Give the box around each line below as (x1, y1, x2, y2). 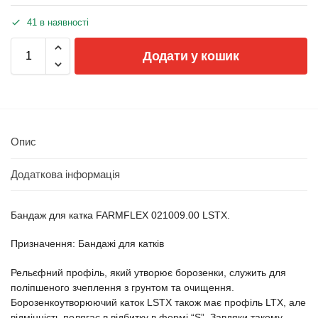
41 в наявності (27, 17, 89, 28)
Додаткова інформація (11, 168, 120, 180)
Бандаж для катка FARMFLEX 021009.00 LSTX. (11, 209, 230, 221)
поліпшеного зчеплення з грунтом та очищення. (11, 281, 234, 293)
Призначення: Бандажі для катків (11, 238, 164, 250)
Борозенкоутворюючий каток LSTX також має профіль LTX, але (11, 296, 306, 308)
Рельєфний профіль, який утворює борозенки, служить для (11, 266, 286, 278)
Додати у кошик (143, 49, 239, 64)
